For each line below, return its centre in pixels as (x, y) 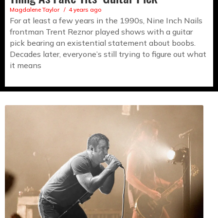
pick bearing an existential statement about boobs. (103, 43)
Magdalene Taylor (35, 10)
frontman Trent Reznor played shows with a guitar (101, 32)
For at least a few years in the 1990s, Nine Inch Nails (106, 21)
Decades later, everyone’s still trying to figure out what (108, 54)
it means (26, 65)
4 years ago (85, 10)
